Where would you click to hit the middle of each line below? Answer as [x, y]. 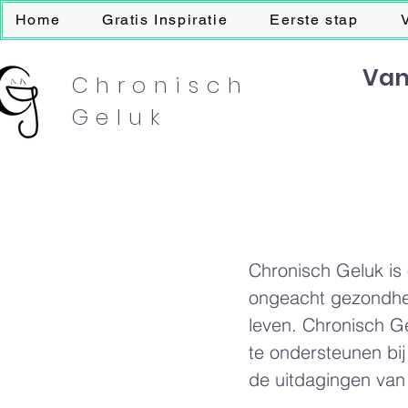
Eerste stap [314, 19]
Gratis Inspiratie [165, 19]
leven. [275, 325]
